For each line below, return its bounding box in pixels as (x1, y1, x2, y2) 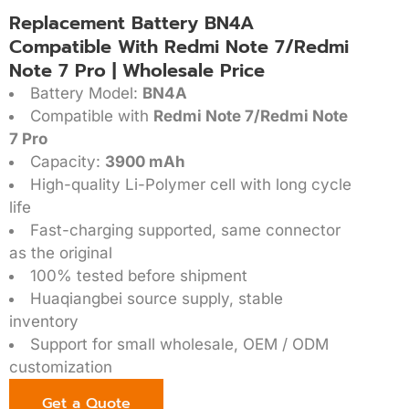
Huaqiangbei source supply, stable (30, 288, 283, 308)
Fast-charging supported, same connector (30, 220, 341, 239)
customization (9, 357, 112, 376)
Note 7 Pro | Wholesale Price (9, 56, 265, 84)
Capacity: (30, 152, 105, 171)
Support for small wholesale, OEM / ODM (30, 334, 329, 353)
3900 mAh (105, 152, 185, 171)
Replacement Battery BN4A (9, 8, 254, 37)
